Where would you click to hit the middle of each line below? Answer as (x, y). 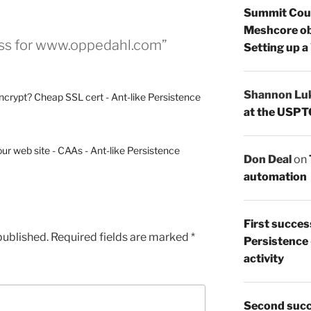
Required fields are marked (121, 237)
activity (263, 258)
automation (275, 176)
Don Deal (267, 159)
